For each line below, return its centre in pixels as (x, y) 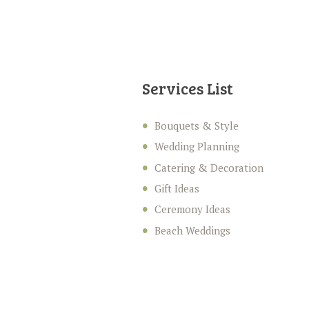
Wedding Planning (197, 147)
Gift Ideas (177, 188)
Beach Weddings (192, 230)
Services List (187, 88)
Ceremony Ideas (192, 209)
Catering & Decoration (209, 167)
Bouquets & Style (196, 125)
